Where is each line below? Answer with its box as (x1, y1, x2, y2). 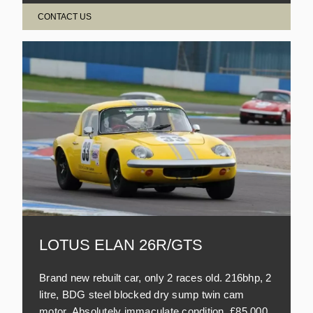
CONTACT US (38, 11, 92, 22)
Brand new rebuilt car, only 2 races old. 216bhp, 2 (39, 271, 272, 284)
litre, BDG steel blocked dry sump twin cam (39, 288, 245, 300)
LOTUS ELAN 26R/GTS (39, 235, 207, 254)
